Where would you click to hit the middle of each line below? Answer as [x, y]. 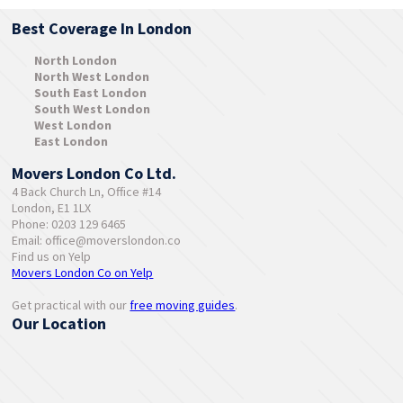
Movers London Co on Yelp [83, 272]
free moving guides [183, 304]
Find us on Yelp [52, 256]
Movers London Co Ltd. [94, 173]
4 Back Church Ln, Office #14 [87, 191]
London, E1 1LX [52, 207]
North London [76, 60]
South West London [93, 108]
